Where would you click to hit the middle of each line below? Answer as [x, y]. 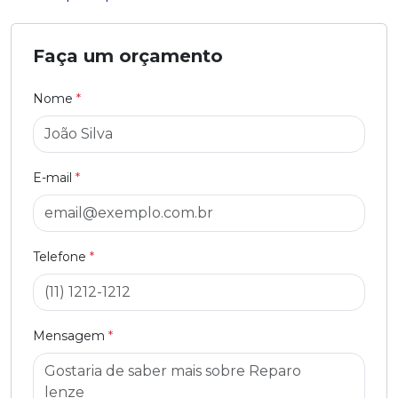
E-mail [54, 177]
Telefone [61, 256]
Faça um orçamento [128, 56]
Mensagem [71, 335]
